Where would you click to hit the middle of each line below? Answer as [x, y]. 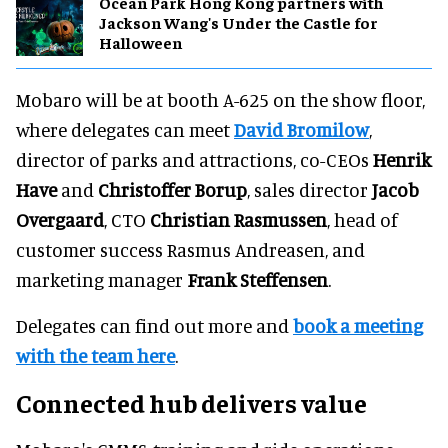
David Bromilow [301, 129]
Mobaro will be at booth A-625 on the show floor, [220, 99]
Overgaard [60, 219]
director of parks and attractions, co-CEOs [194, 159]
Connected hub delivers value [191, 402]
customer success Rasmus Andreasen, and [190, 249]
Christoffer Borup [172, 189]
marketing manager [101, 279]
